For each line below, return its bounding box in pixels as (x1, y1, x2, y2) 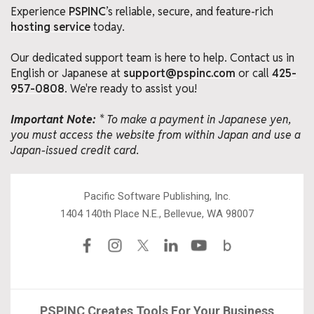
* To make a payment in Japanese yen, (96, 112, 292, 128)
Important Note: (11, 112, 96, 128)
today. (90, 20, 125, 35)
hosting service (11, 20, 90, 35)
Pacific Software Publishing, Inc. (83, 190, 231, 203)
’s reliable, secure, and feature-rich (106, 4, 273, 20)
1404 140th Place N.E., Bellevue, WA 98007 (60, 207, 254, 221)
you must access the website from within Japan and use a (11, 128, 301, 143)
